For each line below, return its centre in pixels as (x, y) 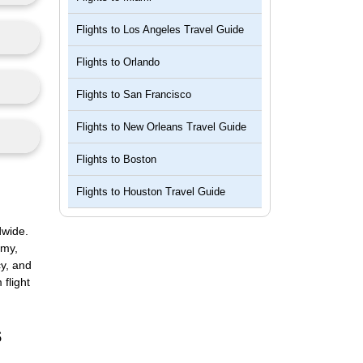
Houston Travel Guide (174, 192)
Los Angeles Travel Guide (184, 30)
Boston (140, 159)
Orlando (141, 62)
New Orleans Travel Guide (185, 127)
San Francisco (157, 94)
